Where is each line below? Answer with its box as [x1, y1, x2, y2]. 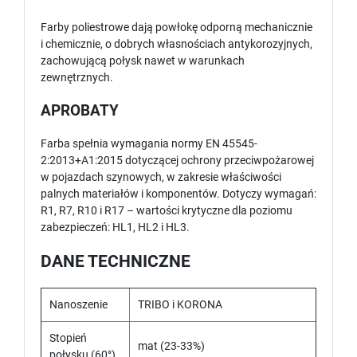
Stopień [49, 331, 87, 345]
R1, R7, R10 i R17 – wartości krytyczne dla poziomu [41, 204, 292, 218]
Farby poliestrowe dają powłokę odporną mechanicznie [41, 21, 312, 34]
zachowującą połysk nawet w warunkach [41, 54, 245, 68]
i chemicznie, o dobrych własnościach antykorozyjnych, [41, 37, 312, 51]
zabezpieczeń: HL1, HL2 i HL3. [41, 221, 192, 234]
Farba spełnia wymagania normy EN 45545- [41, 137, 257, 151]
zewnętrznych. [41, 71, 113, 84]
